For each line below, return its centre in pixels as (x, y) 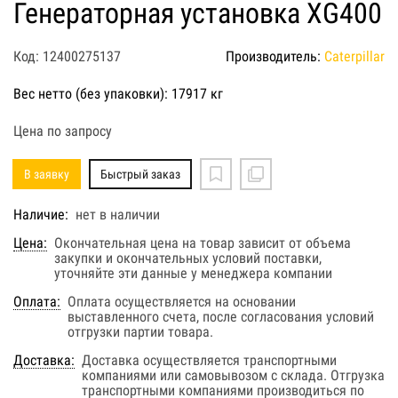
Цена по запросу (63, 131)
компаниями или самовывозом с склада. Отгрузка (233, 375)
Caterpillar (354, 56)
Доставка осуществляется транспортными (209, 360)
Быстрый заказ (140, 174)
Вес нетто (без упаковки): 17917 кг (118, 93)
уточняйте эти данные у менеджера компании (193, 273)
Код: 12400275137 (67, 56)
